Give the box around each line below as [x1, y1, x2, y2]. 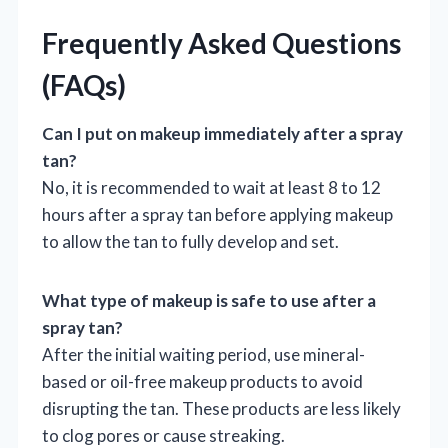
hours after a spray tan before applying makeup [42, 203, 393, 225]
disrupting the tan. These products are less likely [42, 397, 401, 419]
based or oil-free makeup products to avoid [42, 370, 363, 392]
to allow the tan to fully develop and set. [42, 230, 339, 252]
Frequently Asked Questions [42, 25, 401, 60]
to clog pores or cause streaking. [42, 424, 285, 446]
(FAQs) [42, 67, 126, 102]
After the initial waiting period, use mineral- [42, 343, 365, 365]
